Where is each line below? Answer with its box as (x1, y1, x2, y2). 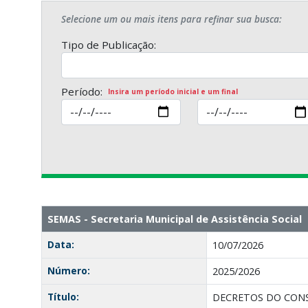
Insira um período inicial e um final (107, 86, 238, 96)
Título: (47, 289, 79, 303)
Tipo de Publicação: (60, 37, 156, 52)
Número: (47, 263, 90, 277)
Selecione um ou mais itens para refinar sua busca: (60, 12, 282, 25)
